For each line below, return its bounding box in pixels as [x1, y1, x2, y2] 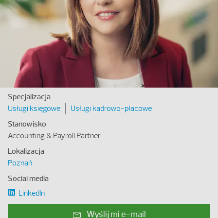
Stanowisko [8, 119, 46, 128]
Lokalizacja [8, 146, 44, 156]
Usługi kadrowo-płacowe [71, 104, 152, 113]
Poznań [8, 158, 32, 167]
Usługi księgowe [8, 104, 60, 113]
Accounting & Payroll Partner [8, 131, 101, 140]
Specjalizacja [8, 92, 51, 101]
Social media [8, 174, 49, 183]
